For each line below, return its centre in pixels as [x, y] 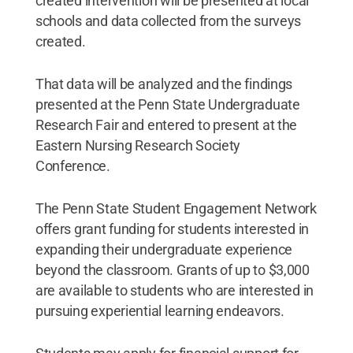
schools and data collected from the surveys [168, 20]
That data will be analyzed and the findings [164, 84]
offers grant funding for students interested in [172, 229]
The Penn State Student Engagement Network [176, 208]
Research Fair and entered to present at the [166, 124]
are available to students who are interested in [175, 290]
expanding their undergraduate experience [163, 249]
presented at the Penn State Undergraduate [167, 104]
